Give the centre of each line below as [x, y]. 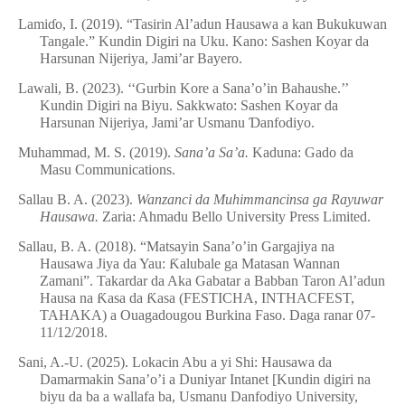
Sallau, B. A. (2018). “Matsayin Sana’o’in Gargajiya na [176, 246]
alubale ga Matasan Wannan [260, 264]
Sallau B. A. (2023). [77, 199]
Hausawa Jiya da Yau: [104, 264]
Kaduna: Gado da [301, 152]
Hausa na [68, 298]
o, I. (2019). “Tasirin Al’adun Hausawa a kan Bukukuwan [221, 24]
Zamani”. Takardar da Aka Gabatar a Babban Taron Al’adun [212, 281]
